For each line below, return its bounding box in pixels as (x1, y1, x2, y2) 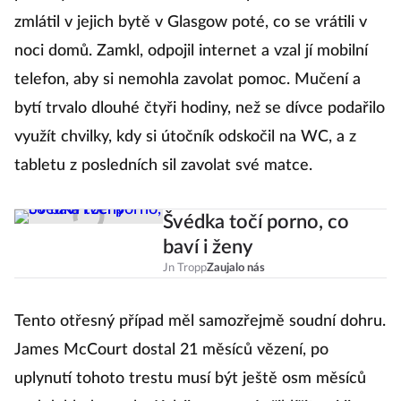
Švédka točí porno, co (162, 212, 349, 233)
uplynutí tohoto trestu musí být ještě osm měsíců (14, 371, 366, 388)
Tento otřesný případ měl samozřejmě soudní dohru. (14, 313, 386, 330)
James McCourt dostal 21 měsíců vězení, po (14, 342, 328, 359)
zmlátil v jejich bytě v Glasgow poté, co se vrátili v (14, 14, 367, 31)
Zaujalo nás (206, 262, 265, 275)
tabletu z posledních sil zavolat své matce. (14, 158, 312, 175)
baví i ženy (162, 237, 252, 258)
